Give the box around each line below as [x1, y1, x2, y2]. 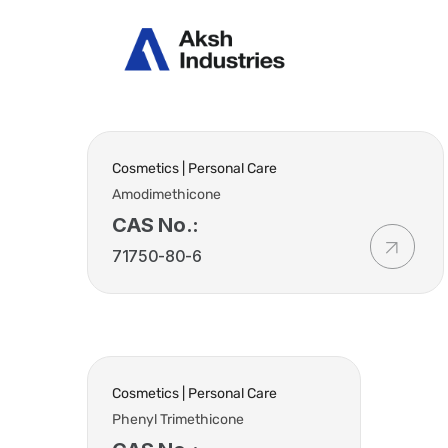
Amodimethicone [112, 186, 221, 203]
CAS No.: [112, 213, 199, 237]
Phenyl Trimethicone [112, 411, 244, 428]
